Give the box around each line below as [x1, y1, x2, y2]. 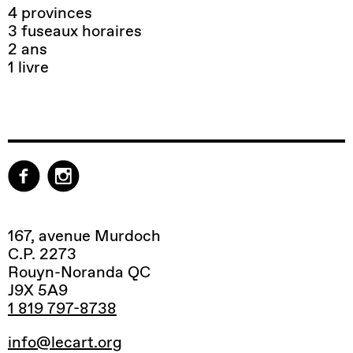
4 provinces [8, 2, 92, 24]
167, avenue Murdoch [8, 225, 161, 247]
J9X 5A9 [8, 280, 68, 301]
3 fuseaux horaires [8, 20, 142, 42]
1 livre [8, 57, 49, 78]
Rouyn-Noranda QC [8, 262, 150, 283]
